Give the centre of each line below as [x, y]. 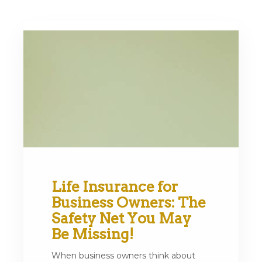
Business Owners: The [129, 202]
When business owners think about [123, 256]
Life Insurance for [115, 187]
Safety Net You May [121, 218]
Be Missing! [93, 234]
